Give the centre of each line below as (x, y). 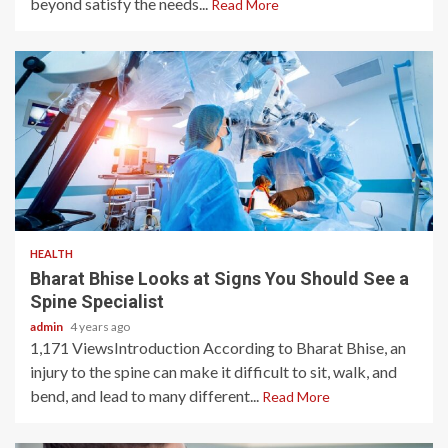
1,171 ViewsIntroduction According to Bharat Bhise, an (218, 347)
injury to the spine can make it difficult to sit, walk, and (213, 371)
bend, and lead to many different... (146, 395)
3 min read (72, 202)
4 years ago (100, 326)
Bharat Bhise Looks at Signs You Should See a (219, 278)
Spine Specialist (97, 301)
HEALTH (51, 253)
